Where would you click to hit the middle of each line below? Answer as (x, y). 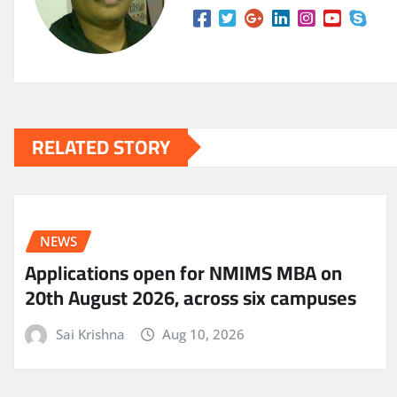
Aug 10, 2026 (204, 335)
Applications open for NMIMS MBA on (183, 273)
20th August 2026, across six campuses (191, 298)
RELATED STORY (101, 147)
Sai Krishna (90, 335)
